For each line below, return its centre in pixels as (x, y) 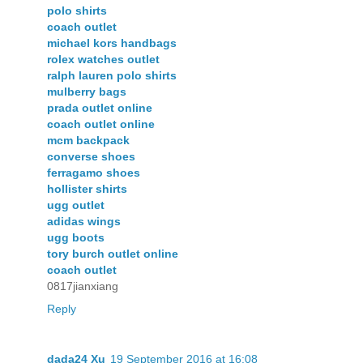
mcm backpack (88, 140)
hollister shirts (87, 188)
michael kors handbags (112, 43)
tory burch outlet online (113, 253)
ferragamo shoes (94, 172)
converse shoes (91, 156)
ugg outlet (76, 205)
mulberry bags (87, 91)
